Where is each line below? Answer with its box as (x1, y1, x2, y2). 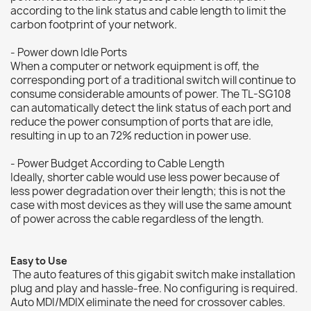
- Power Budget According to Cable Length (10, 155, 226, 171)
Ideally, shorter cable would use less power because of (10, 169, 280, 185)
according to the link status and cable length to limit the (10, 3, 286, 18)
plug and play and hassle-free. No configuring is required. (10, 280, 298, 296)
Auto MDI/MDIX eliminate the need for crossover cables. (10, 294, 285, 310)
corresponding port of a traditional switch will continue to (10, 72, 296, 87)
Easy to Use (10, 253, 67, 267)
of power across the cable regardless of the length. (10, 211, 264, 226)
